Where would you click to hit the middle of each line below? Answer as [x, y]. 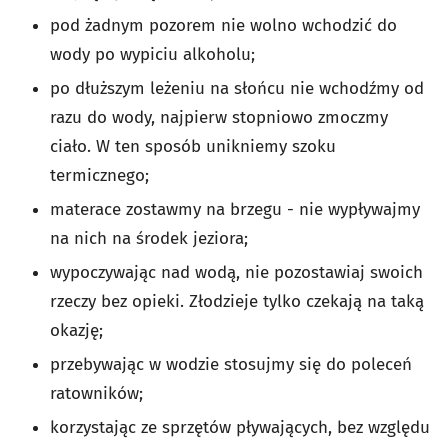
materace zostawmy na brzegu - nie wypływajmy [235, 209]
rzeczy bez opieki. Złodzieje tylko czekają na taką [237, 301]
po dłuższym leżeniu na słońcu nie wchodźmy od [237, 88]
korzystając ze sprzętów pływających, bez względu [240, 427]
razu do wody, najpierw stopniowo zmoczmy [219, 117]
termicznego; [99, 175]
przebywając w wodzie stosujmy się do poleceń [231, 364]
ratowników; [96, 393]
